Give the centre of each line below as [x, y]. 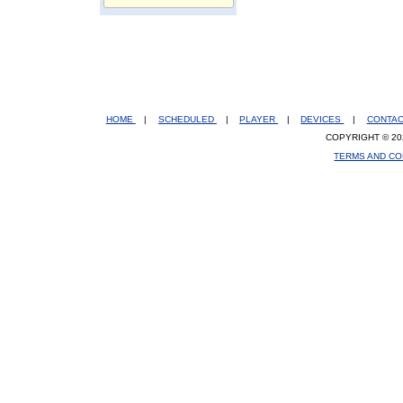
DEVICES [322, 119]
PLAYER [259, 119]
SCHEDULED [187, 119]
